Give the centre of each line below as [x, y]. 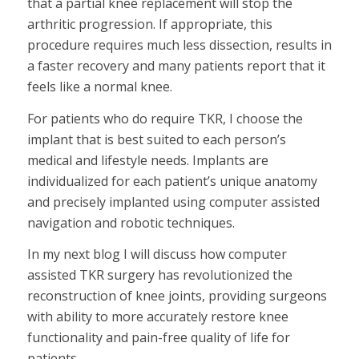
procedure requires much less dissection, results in [179, 45]
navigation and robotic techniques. [131, 222]
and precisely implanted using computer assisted [173, 202]
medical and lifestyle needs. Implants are [147, 160]
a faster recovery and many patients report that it [176, 66]
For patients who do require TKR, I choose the [165, 118]
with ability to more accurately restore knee [157, 317]
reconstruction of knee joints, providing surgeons [177, 296]
